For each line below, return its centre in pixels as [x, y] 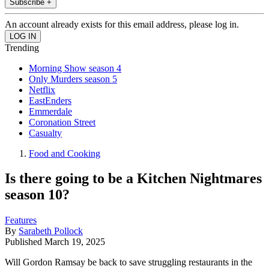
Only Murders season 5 [73, 79]
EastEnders [50, 100]
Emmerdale [50, 111]
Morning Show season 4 [75, 68]
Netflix [42, 89]
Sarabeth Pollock [51, 231]
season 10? [37, 195]
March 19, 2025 [75, 242]
